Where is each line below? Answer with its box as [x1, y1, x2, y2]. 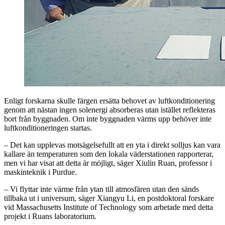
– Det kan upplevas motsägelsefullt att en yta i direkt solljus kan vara [4, 140, 220, 149]
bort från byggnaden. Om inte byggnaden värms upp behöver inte [4, 114, 211, 123]
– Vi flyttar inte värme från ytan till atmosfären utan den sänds [4, 184, 199, 193]
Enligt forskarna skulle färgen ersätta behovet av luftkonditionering [4, 96, 215, 105]
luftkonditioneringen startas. [4, 123, 94, 132]
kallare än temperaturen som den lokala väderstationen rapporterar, [4, 149, 213, 158]
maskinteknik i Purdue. [4, 167, 77, 176]
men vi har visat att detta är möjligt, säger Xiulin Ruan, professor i [4, 158, 212, 167]
